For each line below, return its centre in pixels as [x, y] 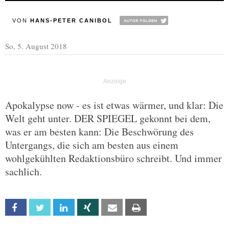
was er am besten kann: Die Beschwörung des [99, 132]
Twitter [61, 208]
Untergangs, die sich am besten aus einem [92, 145]
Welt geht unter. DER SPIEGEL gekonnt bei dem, [108, 118]
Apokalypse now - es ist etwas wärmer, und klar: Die [114, 105]
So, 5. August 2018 [36, 46]
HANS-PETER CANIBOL [71, 20]
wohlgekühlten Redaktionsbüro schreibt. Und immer [113, 158]
